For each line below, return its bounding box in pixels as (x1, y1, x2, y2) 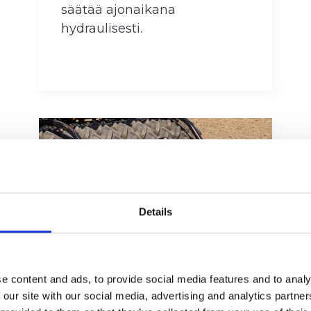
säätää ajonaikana (61, 2, 176, 18)
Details (138, 205, 173, 218)
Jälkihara (61, 281, 146, 304)
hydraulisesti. (61, 21, 142, 37)
